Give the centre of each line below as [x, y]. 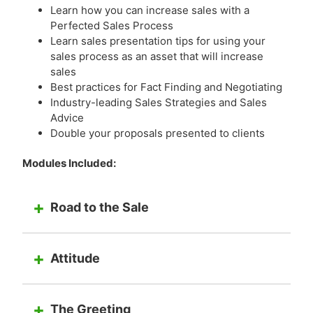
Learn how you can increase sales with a [150, 10]
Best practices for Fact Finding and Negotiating [166, 87]
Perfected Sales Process [111, 25]
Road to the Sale [99, 207]
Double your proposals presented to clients [157, 133]
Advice [67, 117]
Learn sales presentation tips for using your [158, 41]
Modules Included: [69, 163]
